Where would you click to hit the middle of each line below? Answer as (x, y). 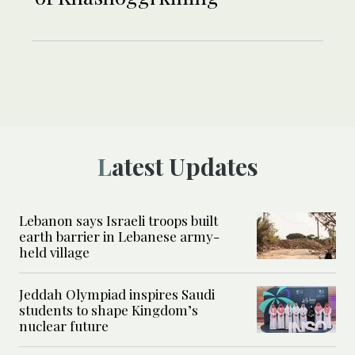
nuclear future (64, 325)
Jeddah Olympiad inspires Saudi (117, 294)
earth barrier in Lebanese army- (119, 236)
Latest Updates (185, 166)
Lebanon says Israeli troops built (118, 220)
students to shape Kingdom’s (109, 309)
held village (54, 252)
